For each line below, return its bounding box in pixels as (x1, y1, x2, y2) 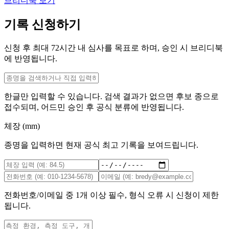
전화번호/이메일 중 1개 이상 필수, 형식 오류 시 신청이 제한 (4, 190, 219, 199)
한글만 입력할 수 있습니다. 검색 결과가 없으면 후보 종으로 (4, 91, 219, 101)
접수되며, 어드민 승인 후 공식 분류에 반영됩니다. (4, 102, 184, 111)
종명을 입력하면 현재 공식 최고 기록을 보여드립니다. (4, 140, 198, 149)
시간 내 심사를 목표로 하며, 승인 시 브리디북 (59, 43, 223, 52)
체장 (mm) (4, 121, 40, 130)
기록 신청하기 (4, 17, 81, 31)
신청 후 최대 (4, 43, 51, 52)
